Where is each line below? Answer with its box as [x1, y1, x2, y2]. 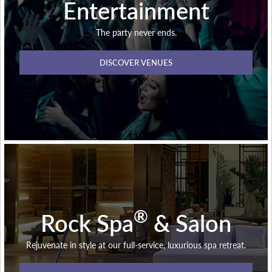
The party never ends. [95, 25, 177, 38]
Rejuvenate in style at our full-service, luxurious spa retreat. [26, 238, 246, 251]
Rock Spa [41, 206, 134, 239]
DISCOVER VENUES [100, 56, 172, 69]
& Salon [148, 206, 231, 239]
